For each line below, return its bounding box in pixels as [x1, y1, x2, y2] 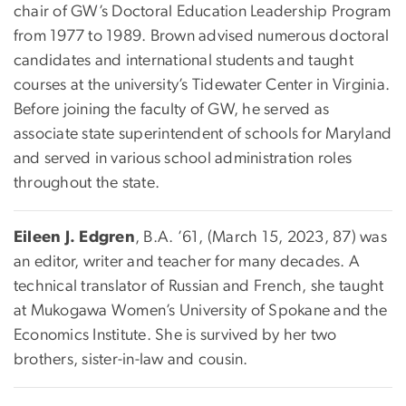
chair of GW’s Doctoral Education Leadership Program [14, 3, 391, 20]
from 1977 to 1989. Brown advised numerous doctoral [14, 27, 390, 44]
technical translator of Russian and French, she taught [14, 277, 384, 295]
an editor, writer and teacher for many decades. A [14, 253, 361, 270]
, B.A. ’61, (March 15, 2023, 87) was [135, 228, 387, 246]
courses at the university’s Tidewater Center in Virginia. [14, 76, 391, 93]
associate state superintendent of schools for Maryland [14, 125, 392, 142]
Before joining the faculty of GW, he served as [14, 101, 330, 118]
